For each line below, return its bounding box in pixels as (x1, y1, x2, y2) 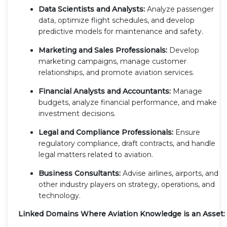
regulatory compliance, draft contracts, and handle (39, 138, 215, 148)
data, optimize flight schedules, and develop (39, 15, 195, 25)
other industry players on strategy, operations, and (39, 179, 215, 189)
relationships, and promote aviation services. (39, 67, 194, 77)
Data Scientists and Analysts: (39, 4, 145, 14)
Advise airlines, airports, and (121, 168, 218, 178)
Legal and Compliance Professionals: (39, 127, 173, 137)
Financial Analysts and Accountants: (39, 86, 171, 96)
